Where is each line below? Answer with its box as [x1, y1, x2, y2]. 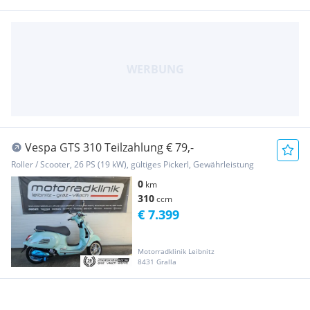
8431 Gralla [138, 256, 176, 266]
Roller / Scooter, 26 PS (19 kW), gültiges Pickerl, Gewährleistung [11, 158, 254, 170]
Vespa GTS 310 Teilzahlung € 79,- [25, 139, 194, 155]
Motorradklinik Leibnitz [138, 246, 215, 256]
